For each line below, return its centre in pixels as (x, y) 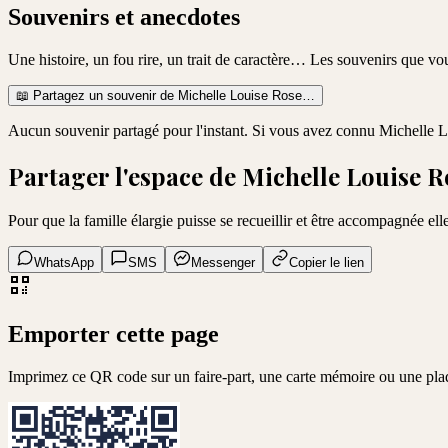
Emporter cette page (113, 333)
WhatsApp (64, 263)
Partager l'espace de (125, 176)
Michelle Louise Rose (240, 96)
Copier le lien (326, 263)
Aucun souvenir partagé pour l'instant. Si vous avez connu (193, 131)
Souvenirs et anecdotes (124, 17)
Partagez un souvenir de (103, 96)
